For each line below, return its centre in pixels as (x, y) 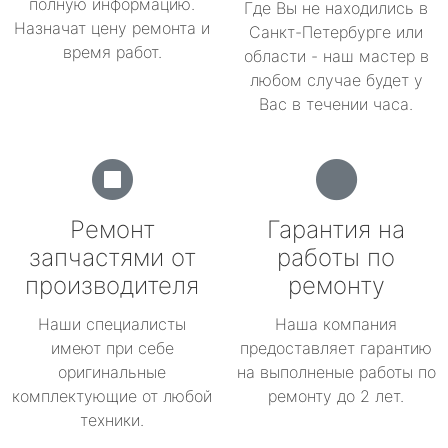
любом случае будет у (336, 80)
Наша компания (336, 324)
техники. (112, 420)
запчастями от (112, 257)
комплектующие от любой (112, 396)
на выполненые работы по (336, 372)
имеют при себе (112, 348)
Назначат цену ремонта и (112, 28)
